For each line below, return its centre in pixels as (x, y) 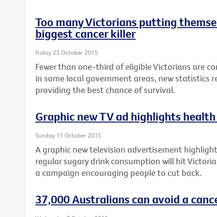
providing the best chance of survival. (105, 90)
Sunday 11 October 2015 (68, 135)
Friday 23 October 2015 (67, 52)
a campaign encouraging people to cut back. (118, 173)
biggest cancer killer (85, 33)
